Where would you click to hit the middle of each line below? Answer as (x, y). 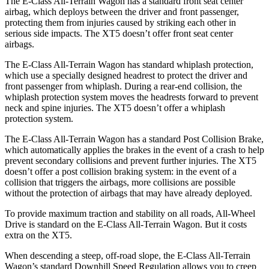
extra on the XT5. (38, 235)
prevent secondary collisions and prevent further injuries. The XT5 (131, 160)
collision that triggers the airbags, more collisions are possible (120, 182)
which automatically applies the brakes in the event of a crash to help (134, 150)
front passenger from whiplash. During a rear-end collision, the (123, 86)
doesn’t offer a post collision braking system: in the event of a (121, 171)
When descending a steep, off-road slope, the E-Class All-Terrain (128, 255)
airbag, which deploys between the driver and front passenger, (122, 11)
